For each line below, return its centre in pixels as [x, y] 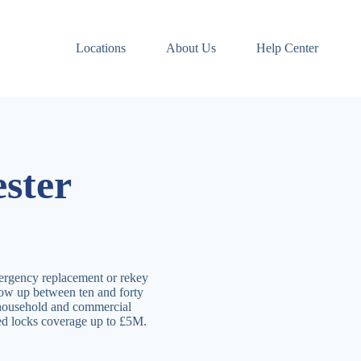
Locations [100, 48]
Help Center [287, 48]
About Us [191, 48]
